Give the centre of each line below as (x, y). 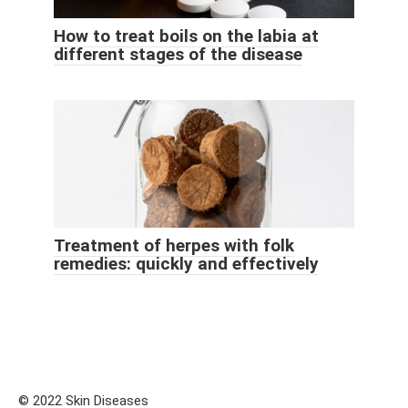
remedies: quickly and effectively (186, 263)
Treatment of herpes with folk (174, 245)
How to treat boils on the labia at (186, 36)
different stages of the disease (178, 54)
